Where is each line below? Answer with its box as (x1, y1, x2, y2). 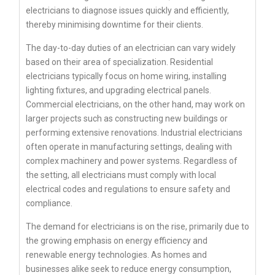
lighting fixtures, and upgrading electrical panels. (26, 85, 211, 96)
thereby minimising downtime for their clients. (26, 20, 203, 30)
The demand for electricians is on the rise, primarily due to (26, 222, 249, 232)
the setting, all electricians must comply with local (26, 170, 216, 180)
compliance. (26, 198, 72, 209)
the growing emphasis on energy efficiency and (26, 236, 207, 246)
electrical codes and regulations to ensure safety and (26, 184, 230, 195)
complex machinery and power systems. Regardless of (26, 156, 238, 166)
